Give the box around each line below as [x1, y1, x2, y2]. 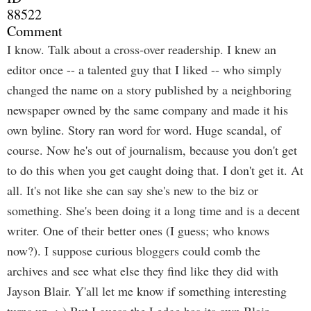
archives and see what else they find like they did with [7, 262, 278, 279]
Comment [7, 22, 62, 40]
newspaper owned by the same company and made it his [7, 101, 288, 118]
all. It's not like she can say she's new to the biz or [7, 182, 258, 199]
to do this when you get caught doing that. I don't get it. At [7, 162, 303, 178]
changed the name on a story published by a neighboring [7, 81, 292, 98]
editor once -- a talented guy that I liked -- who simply [7, 61, 282, 78]
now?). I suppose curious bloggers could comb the [7, 242, 260, 259]
